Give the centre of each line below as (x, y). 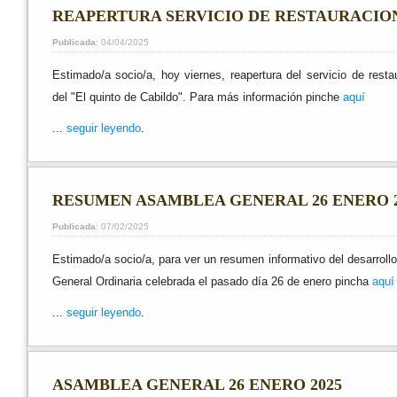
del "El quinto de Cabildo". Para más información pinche (197, 97)
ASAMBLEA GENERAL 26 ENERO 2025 (197, 384)
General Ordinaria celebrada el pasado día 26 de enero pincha (210, 281)
